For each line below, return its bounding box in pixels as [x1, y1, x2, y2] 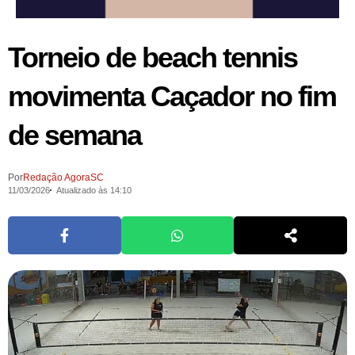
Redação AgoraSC [23, 171, 104, 183]
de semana [8, 118, 141, 151]
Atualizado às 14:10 [55, 185, 132, 195]
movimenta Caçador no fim [8, 79, 336, 113]
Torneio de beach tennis [8, 40, 297, 74]
